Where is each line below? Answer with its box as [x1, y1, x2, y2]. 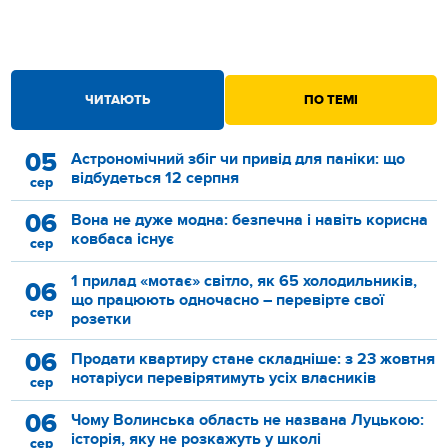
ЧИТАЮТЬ [84, 91, 150, 108]
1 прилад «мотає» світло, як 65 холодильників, [71, 270, 418, 291]
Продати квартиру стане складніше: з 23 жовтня [71, 348, 436, 369]
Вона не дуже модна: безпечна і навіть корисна [71, 209, 429, 230]
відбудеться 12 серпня [71, 167, 240, 188]
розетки [71, 308, 132, 329]
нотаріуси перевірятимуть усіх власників [71, 367, 377, 388]
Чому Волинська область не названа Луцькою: [71, 409, 425, 430]
